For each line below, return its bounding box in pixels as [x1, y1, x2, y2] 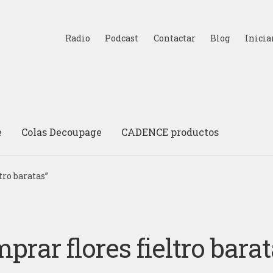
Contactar [153, 32, 196, 44]
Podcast [105, 32, 139, 44]
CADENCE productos [121, 125, 219, 138]
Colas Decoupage [21, 125, 102, 138]
